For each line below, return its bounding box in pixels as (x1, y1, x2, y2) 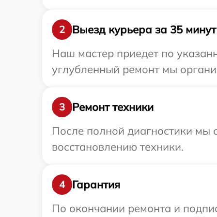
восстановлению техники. (52, 140, 184, 154)
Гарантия (72, 177, 120, 191)
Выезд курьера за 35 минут (72, 22, 216, 36)
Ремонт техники (72, 100, 154, 114)
